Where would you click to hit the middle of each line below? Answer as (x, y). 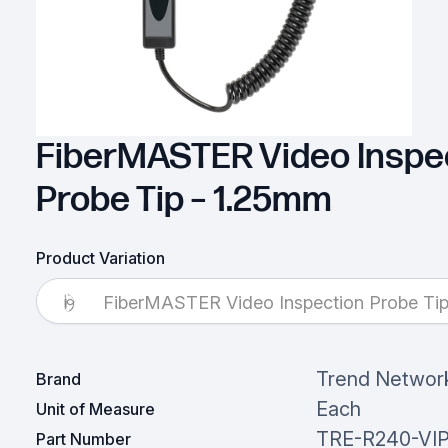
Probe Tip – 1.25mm (183, 201)
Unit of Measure (95, 409)
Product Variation (100, 258)
